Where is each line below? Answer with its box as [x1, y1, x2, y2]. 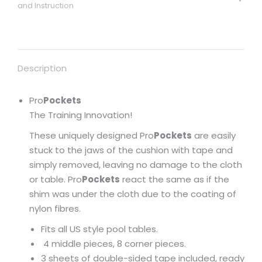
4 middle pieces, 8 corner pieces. [41, 237, 186, 250]
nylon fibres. [29, 202, 81, 215]
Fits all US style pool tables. [41, 223, 158, 235]
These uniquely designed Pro [29, 129, 154, 142]
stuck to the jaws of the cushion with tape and [29, 144, 233, 156]
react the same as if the [120, 173, 229, 185]
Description [18, 62, 67, 74]
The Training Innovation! [29, 109, 132, 121]
